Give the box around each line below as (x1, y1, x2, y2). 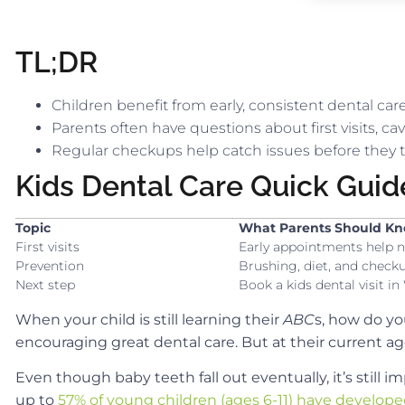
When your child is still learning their (15, 311, 283, 328)
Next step (15, 277, 75, 293)
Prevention (15, 258, 84, 274)
